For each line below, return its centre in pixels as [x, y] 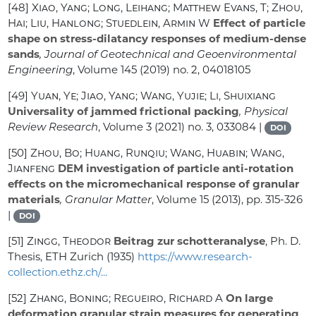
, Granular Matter [106, 200]
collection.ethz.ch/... [58, 272]
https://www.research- [195, 257]
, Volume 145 [105, 70]
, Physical [264, 111]
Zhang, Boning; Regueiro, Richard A [127, 298]
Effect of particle [258, 23]
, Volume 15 [181, 200]
